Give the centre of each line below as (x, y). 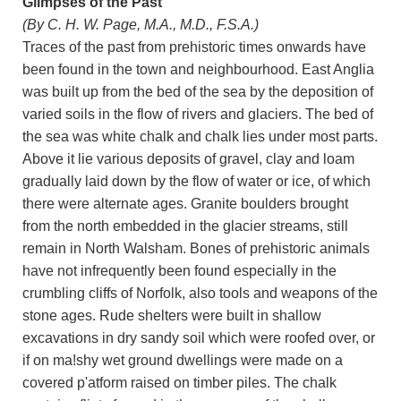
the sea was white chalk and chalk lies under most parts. (200, 136)
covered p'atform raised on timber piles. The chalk (179, 382)
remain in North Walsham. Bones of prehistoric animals (196, 248)
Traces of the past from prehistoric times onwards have (194, 47)
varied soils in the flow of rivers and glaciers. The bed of (198, 114)
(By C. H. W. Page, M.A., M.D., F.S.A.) (141, 24)
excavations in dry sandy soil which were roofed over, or (199, 337)
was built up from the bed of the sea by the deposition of (198, 91)
